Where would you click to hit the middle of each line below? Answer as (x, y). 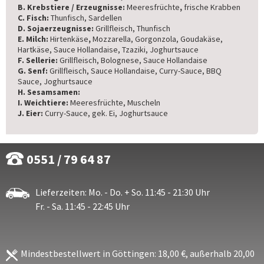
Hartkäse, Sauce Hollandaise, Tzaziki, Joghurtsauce (108, 49)
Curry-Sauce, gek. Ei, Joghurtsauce (106, 113)
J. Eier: (31, 113)
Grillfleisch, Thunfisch (133, 28)
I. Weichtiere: (44, 103)
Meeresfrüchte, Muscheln (115, 103)
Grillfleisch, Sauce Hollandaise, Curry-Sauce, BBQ (136, 71)
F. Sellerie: (39, 60)
